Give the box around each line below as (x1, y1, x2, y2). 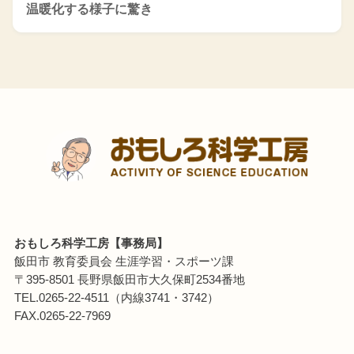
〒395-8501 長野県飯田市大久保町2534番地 (13, 273, 245, 286)
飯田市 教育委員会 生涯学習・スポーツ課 (13, 254, 234, 268)
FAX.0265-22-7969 (13, 309, 111, 322)
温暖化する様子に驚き (26, 2, 153, 17)
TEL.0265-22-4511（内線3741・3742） (13, 291, 219, 304)
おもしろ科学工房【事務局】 (13, 236, 168, 250)
